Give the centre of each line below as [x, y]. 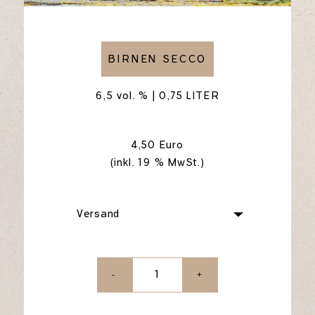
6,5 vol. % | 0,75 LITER [157, 95]
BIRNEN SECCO [157, 59]
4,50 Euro [157, 144]
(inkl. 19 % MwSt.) [157, 162]
